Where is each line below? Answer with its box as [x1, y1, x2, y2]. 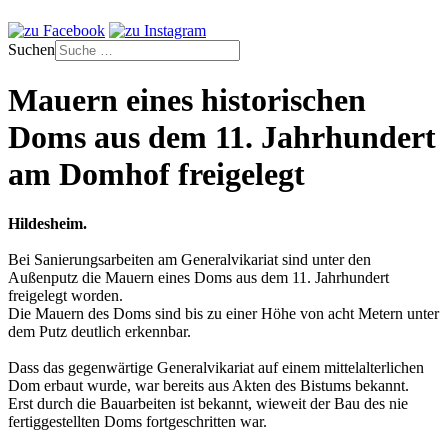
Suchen [8, 41, 55, 58]
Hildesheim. [8, 214, 87, 232]
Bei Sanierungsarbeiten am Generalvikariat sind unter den [8, 250, 371, 268]
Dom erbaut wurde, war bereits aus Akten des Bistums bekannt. [8, 376, 409, 394]
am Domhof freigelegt [8, 156, 305, 193]
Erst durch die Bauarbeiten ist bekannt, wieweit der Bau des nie [8, 394, 408, 412]
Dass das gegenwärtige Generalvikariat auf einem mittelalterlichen [8, 358, 424, 376]
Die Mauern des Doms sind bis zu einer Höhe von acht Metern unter [8, 304, 439, 322]
